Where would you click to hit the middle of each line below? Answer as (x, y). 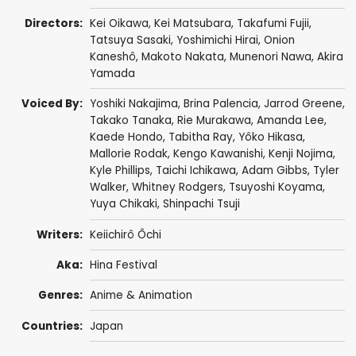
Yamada (112, 74)
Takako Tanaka (130, 121)
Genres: (61, 296)
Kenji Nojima (300, 154)
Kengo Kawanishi (218, 154)
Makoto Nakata (182, 57)
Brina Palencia (221, 104)
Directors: (54, 24)
